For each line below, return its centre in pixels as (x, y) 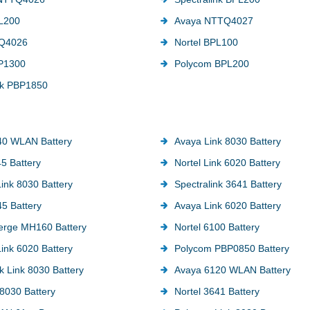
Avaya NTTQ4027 (213, 20)
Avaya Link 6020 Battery (227, 205)
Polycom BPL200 (211, 63)
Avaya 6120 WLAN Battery (232, 270)
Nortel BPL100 (206, 42)
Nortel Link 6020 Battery (227, 162)
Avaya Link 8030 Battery (227, 141)
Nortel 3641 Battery (217, 291)
